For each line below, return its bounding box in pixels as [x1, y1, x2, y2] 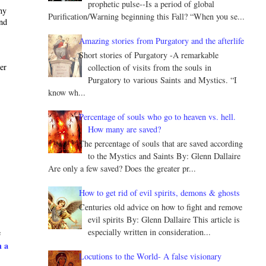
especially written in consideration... [88, 226, 211, 237]
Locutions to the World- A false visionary [79, 250, 222, 262]
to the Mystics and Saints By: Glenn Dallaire [88, 150, 241, 161]
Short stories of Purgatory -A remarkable [79, 49, 219, 61]
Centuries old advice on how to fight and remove [79, 201, 243, 213]
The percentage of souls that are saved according [79, 137, 243, 149]
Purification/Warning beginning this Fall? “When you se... [47, 11, 245, 23]
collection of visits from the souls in [88, 62, 212, 74]
